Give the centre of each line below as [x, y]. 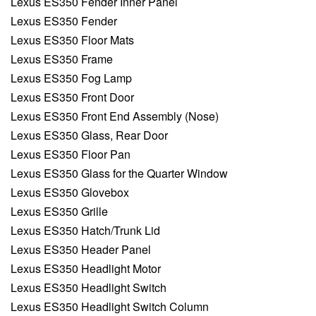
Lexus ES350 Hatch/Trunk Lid [85, 231]
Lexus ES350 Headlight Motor [86, 269]
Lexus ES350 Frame [62, 59]
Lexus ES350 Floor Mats [72, 40]
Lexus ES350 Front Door [72, 97]
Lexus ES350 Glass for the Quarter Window [119, 174]
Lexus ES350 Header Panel [81, 250]
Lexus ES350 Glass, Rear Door [89, 135]
